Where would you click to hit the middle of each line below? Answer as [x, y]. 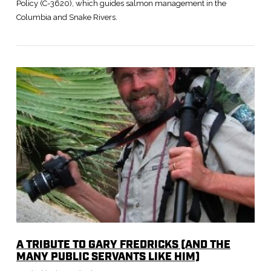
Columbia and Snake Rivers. [67, 18]
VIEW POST [135, 133]
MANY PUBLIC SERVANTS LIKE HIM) [108, 257]
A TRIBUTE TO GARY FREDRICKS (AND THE [123, 245]
